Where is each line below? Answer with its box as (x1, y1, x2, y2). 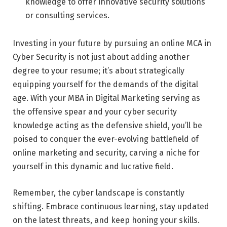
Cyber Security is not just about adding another (13, 52, 190, 62)
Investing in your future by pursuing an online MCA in (13, 39, 211, 49)
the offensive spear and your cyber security (13, 107, 177, 117)
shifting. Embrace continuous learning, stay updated (13, 202, 209, 212)
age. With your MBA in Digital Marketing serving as (13, 93, 200, 103)
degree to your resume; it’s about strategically (13, 66, 184, 76)
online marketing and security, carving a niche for (13, 148, 200, 158)
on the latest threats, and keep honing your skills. (13, 215, 200, 225)
